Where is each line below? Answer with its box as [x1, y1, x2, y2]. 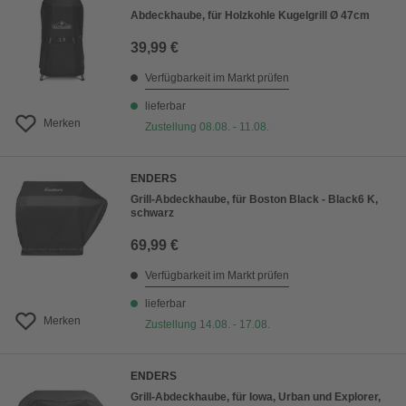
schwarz [130, 207, 174, 220]
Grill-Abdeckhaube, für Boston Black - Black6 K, [130, 193, 378, 207]
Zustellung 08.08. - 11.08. [145, 121, 269, 134]
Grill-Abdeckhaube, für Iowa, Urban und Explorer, [130, 391, 381, 404]
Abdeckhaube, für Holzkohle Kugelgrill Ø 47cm [130, 9, 370, 23]
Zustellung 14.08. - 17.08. [145, 318, 270, 332]
